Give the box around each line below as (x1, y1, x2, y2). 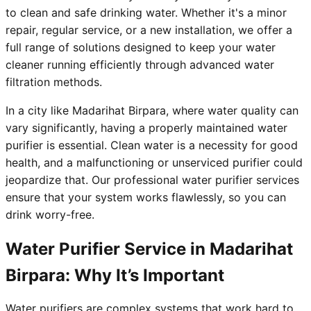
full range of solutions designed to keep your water (6, 40, 276, 55)
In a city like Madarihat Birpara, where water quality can (6, 103, 299, 118)
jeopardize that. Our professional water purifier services (6, 173, 299, 187)
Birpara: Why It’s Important (6, 265, 224, 286)
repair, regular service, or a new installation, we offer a (6, 23, 292, 37)
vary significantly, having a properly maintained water (6, 121, 287, 135)
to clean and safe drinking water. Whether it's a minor (6, 6, 287, 20)
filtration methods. (6, 75, 102, 90)
